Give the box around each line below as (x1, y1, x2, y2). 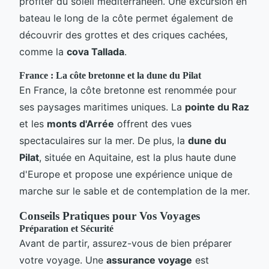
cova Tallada (67, 45, 124, 58)
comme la (19, 45, 67, 58)
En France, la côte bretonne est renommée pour (19, 83, 237, 96)
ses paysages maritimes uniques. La (19, 100, 185, 113)
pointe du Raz (185, 100, 249, 113)
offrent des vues (114, 117, 192, 130)
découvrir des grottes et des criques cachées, (19, 28, 228, 41)
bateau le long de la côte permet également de (19, 11, 233, 24)
